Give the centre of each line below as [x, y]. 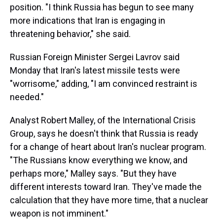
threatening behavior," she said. [70, 34]
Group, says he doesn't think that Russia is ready [104, 133]
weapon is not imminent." [59, 213]
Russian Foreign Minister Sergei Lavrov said [95, 57]
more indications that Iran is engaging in [88, 20]
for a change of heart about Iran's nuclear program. [108, 147]
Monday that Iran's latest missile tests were [95, 70]
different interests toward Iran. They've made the [106, 187]
